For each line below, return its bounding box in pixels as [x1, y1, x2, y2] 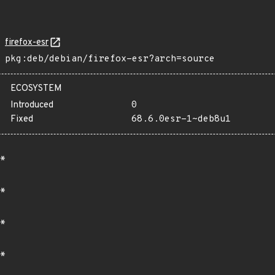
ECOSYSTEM [10, 83, 62, 95]
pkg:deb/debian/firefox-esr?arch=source [5, 53, 215, 65]
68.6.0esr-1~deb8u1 [131, 114, 231, 125]
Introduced [10, 99, 53, 111]
